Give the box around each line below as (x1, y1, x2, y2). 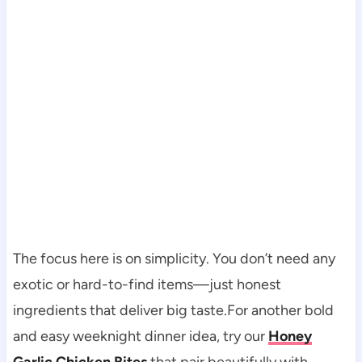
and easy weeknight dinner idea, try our (12, 327, 268, 346)
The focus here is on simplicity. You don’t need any (12, 250, 335, 268)
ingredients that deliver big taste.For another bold (12, 301, 334, 320)
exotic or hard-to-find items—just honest (12, 276, 281, 294)
